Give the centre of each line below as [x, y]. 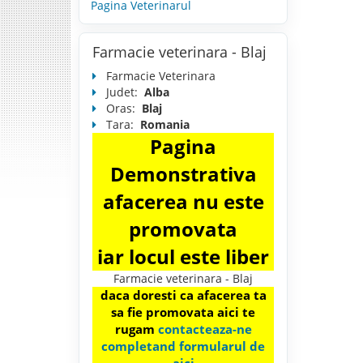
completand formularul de [183, 346]
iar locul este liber [183, 256]
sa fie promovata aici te [183, 312]
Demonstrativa [183, 173]
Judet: [124, 92]
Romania [165, 124]
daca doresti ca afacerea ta [183, 295]
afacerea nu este [183, 201]
